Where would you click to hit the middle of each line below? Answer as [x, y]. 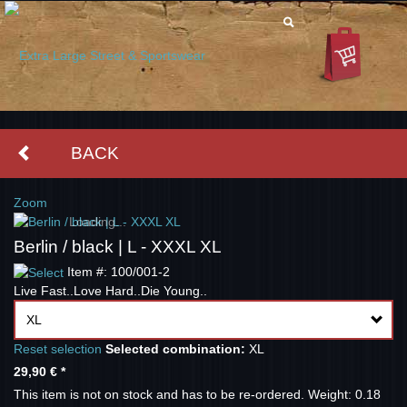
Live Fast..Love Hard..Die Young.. [110, 291]
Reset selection [58, 349]
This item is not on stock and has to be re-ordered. [161, 395]
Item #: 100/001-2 [119, 272]
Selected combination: [175, 349]
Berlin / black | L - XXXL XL [118, 247]
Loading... [97, 222]
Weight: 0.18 [344, 395]
